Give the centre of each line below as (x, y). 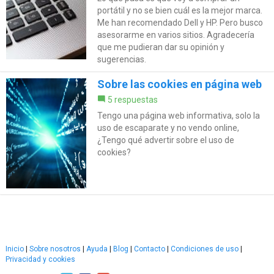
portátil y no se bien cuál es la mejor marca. (180, 11)
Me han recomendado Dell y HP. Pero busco (180, 23)
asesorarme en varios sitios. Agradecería (176, 35)
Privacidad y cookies (40, 260)
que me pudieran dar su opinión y (161, 47)
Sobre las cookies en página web (179, 84)
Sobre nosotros (55, 249)
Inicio (15, 249)
